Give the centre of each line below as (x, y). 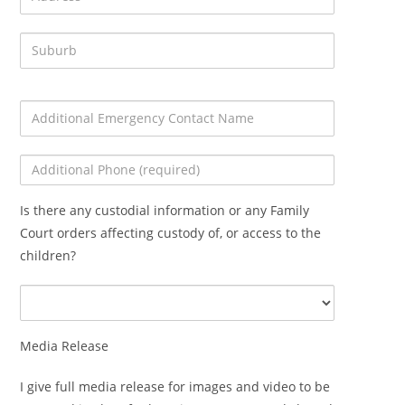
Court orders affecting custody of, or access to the (171, 232)
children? (48, 255)
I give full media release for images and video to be (175, 386)
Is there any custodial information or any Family (165, 210)
